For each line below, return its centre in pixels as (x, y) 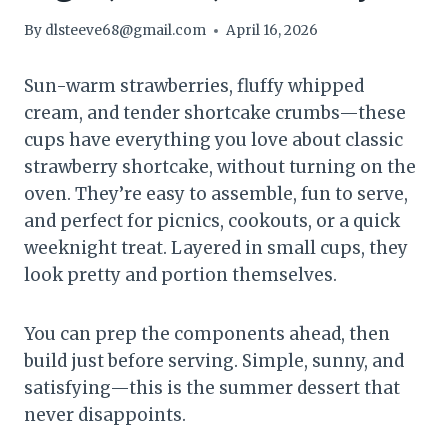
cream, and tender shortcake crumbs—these (215, 113)
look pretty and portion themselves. (180, 275)
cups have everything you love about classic (213, 140)
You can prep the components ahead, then (207, 334)
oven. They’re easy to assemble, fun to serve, (216, 194)
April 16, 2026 (272, 31)
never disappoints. (105, 415)
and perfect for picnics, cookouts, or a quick (212, 221)
